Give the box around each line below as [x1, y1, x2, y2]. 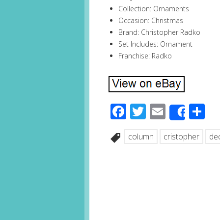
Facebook [126, 101, 195, 122]
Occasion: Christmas [118, 16, 184, 26]
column [128, 131, 154, 142]
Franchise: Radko [118, 51, 172, 61]
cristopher [164, 131, 200, 142]
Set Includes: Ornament [118, 39, 193, 49]
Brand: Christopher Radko [118, 27, 201, 37]
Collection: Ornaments [118, 4, 190, 14]
